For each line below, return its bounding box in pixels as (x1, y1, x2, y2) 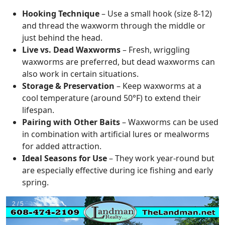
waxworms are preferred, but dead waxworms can (22, 56, 215, 67)
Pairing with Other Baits (22, 116, 120, 128)
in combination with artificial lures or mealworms (22, 128, 209, 140)
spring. (22, 176, 49, 188)
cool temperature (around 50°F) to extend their (22, 92, 201, 103)
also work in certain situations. (22, 68, 139, 79)
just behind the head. (22, 32, 102, 43)
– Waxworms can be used (120, 116, 218, 128)
